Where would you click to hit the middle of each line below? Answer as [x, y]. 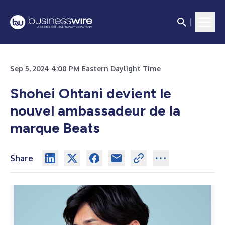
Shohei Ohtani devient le [91, 93]
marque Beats [55, 128]
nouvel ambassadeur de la [95, 110]
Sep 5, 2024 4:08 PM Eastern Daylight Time [85, 69]
